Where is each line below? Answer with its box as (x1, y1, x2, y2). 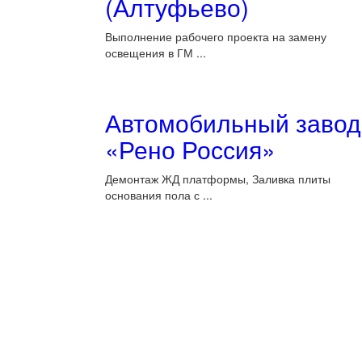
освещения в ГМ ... (105, 44, 206, 61)
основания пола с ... (105, 187, 213, 203)
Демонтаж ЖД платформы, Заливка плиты (105, 170, 330, 187)
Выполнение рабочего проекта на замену (105, 28, 326, 44)
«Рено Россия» (105, 132, 276, 166)
